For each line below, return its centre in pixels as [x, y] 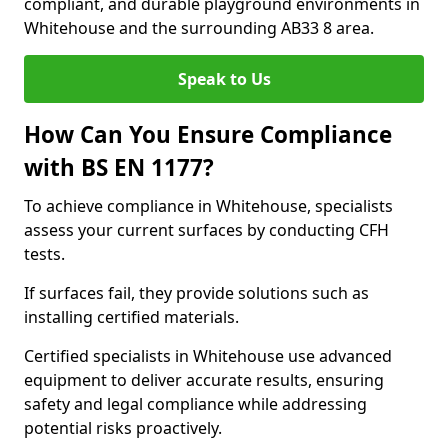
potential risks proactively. [123, 428]
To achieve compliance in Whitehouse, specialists [208, 206]
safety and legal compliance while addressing [195, 404]
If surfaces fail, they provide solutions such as [196, 293]
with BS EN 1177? [119, 167]
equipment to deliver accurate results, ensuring [204, 380]
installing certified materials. [131, 317]
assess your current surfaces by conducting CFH [206, 230]
